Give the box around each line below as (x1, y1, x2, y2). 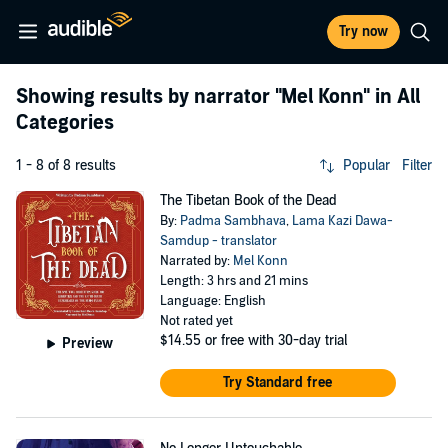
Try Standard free (223, 374, 333, 391)
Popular (343, 157, 390, 174)
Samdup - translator (159, 233, 277, 249)
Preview (62, 334, 114, 352)
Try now (339, 23, 388, 40)
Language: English (159, 293, 266, 309)
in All (370, 85, 420, 109)
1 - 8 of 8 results (16, 157, 116, 174)
